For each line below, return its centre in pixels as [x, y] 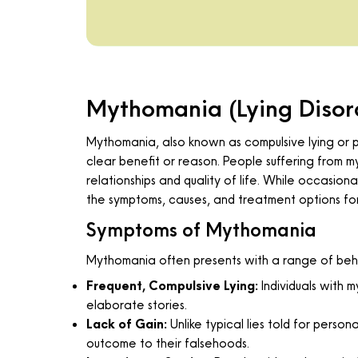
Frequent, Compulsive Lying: [172, 286]
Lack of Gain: [126, 324]
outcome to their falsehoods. [167, 344]
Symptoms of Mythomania [201, 230]
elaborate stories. [136, 305]
